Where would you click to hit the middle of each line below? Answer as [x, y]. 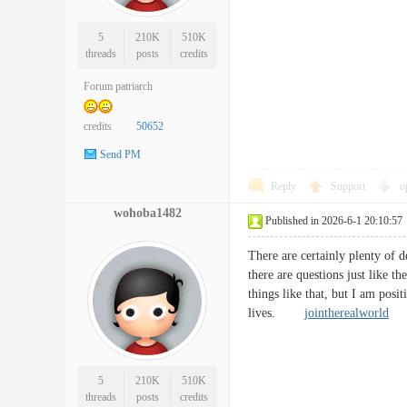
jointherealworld [347, 313]
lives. [276, 313]
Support [349, 186]
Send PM [120, 155]
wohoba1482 [147, 213]
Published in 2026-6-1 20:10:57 [334, 221]
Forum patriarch [118, 86]
